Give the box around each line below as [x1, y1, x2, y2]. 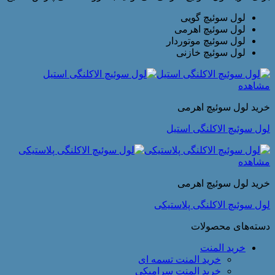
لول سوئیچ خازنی [176, 47, 246, 58]
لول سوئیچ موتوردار [166, 35, 246, 46]
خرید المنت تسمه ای [138, 254, 221, 265]
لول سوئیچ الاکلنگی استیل [166, 123, 270, 134]
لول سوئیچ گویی [180, 12, 246, 23]
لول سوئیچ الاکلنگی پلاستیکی [154, 199, 270, 210]
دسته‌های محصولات [191, 220, 270, 231]
